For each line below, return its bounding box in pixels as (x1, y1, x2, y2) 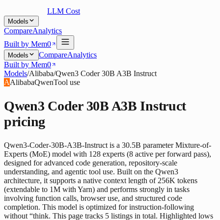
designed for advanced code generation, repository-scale (4, 159, 177, 167)
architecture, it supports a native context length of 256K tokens (4, 176, 197, 185)
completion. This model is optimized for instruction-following (4, 203, 194, 212)
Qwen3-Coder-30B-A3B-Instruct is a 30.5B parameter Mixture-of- (4, 141, 211, 150)
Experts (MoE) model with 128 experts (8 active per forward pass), (4, 150, 211, 159)
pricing (4, 114, 46, 130)
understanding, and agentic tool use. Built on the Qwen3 (4, 167, 178, 176)
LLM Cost (47, 7, 80, 15)
